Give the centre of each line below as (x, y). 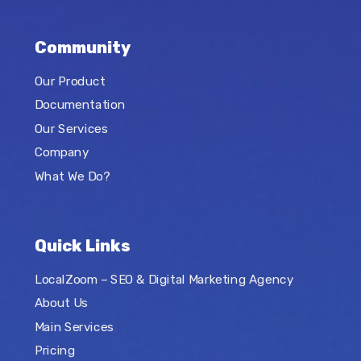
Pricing (54, 351)
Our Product (69, 81)
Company (62, 153)
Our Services (71, 129)
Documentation (79, 105)
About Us (61, 303)
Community (82, 48)
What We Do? (72, 176)
